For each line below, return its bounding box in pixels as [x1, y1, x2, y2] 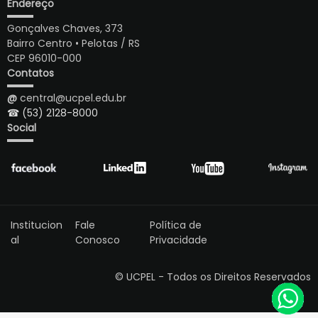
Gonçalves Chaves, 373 [7, 21, 123, 36]
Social [7, 121, 36, 136]
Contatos [7, 66, 54, 81]
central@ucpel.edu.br [17, 91, 126, 106]
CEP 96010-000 [7, 51, 82, 66]
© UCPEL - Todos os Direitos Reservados [115, 270, 311, 285]
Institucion [11, 217, 62, 232]
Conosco [75, 232, 124, 247]
